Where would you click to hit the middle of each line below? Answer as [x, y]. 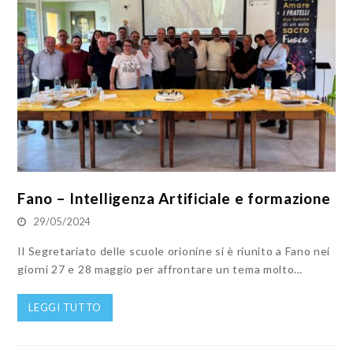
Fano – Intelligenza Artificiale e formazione [174, 199]
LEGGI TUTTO [65, 308]
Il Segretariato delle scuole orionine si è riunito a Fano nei [174, 251]
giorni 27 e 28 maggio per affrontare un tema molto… [160, 269]
